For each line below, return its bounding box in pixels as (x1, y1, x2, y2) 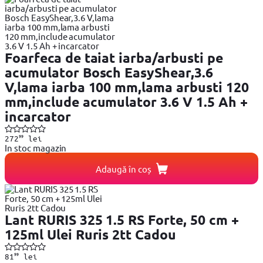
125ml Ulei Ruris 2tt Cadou (5, 226, 177, 244)
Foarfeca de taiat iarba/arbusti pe (5, 49, 223, 67)
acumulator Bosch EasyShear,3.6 (5, 64, 213, 82)
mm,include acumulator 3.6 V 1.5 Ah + (5, 93, 248, 111)
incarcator (5, 108, 71, 126)
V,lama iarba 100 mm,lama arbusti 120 (5, 79, 249, 96)
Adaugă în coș (95, 163, 151, 174)
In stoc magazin (5, 142, 67, 154)
